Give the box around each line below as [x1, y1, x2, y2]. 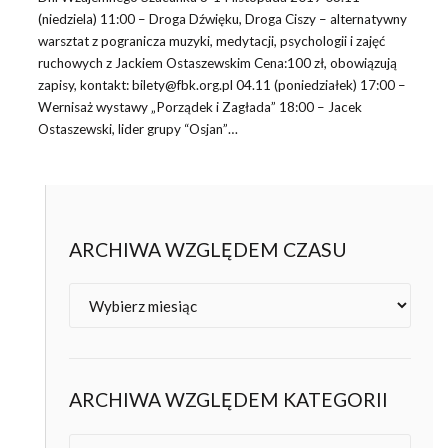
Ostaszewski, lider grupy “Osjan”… [37, 121, 238, 138]
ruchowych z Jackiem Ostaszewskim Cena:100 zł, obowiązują [37, 55, 397, 72]
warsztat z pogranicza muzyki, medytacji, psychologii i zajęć [37, 33, 385, 50]
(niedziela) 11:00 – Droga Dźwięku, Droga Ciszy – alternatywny [37, 11, 407, 28]
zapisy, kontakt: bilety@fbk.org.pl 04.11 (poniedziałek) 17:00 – [37, 77, 406, 94]
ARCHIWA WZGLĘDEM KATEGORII [68, 388, 388, 412]
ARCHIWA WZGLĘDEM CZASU [68, 237, 347, 261]
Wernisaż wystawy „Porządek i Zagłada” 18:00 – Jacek [37, 99, 362, 116]
